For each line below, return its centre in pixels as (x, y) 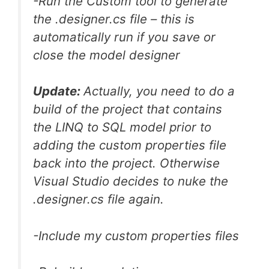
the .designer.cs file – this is (114, 19)
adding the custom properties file (130, 145)
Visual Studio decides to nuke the (131, 181)
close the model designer (107, 55)
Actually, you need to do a (159, 91)
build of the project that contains (128, 109)
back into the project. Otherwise (126, 163)
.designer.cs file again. (98, 199)
